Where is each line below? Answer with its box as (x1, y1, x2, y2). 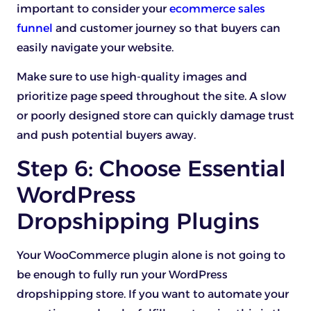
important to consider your (17, 2, 169, 15)
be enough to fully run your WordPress (17, 267, 228, 281)
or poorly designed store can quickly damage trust (17, 109, 294, 123)
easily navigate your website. (17, 41, 174, 54)
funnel (17, 22, 53, 35)
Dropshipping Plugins (17, 207, 259, 235)
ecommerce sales (169, 2, 265, 15)
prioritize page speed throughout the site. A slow (17, 90, 286, 103)
